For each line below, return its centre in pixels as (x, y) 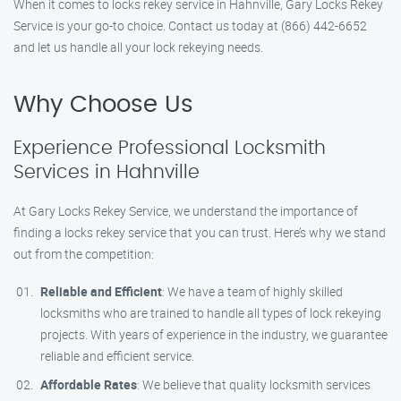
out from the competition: (84, 254)
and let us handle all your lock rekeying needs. (138, 47)
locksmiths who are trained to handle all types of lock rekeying (211, 313)
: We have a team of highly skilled (252, 291)
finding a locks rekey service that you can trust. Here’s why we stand (200, 232)
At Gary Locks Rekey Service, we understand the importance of (186, 211)
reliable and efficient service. (117, 356)
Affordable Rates (89, 384)
